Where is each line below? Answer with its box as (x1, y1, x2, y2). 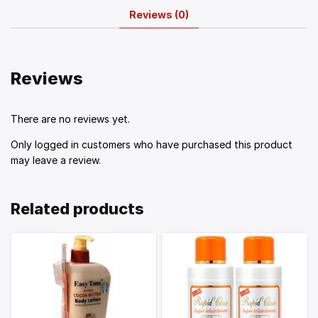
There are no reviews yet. (11, 113, 130, 126)
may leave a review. (11, 154, 101, 167)
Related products (11, 199, 144, 219)
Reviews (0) (129, 9, 189, 21)
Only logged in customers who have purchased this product (11, 138, 292, 151)
